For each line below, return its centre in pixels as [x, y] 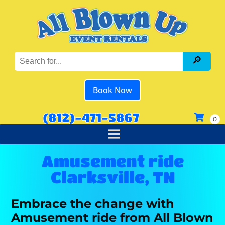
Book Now [113, 91]
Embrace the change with [93, 203]
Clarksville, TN [113, 177]
